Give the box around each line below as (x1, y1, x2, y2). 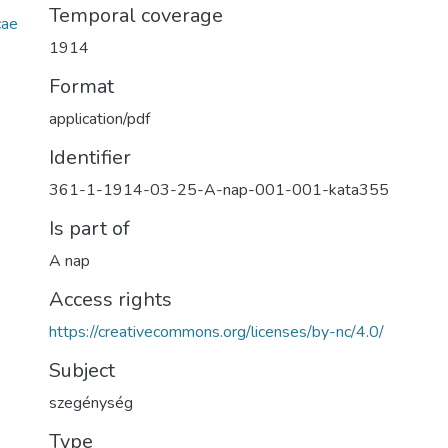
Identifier (49, 144, 131, 171)
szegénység (49, 392, 133, 414)
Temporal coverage (49, 2, 223, 29)
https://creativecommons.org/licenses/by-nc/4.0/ (49, 321, 384, 343)
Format (49, 73, 114, 100)
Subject (49, 357, 115, 384)
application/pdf (49, 108, 150, 130)
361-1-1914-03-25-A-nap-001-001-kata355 (49, 179, 389, 201)
